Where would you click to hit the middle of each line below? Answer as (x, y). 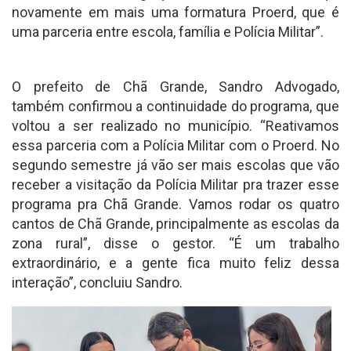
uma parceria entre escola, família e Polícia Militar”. (168, 32)
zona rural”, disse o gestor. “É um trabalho (175, 244)
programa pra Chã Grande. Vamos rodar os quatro (175, 204)
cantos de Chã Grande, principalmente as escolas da (175, 224)
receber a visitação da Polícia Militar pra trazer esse (175, 185)
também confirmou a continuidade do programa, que (175, 107)
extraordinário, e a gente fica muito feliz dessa (175, 263)
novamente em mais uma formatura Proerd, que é (175, 13)
